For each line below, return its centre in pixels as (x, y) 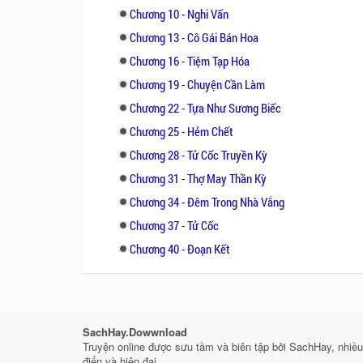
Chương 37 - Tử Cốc (174, 225)
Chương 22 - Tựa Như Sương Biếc (205, 107)
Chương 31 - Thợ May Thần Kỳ (198, 178)
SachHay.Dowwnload (135, 332)
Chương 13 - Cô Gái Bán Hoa (194, 37)
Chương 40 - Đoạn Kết (180, 248)
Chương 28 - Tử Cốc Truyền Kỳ (199, 154)
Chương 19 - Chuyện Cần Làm (197, 84)
